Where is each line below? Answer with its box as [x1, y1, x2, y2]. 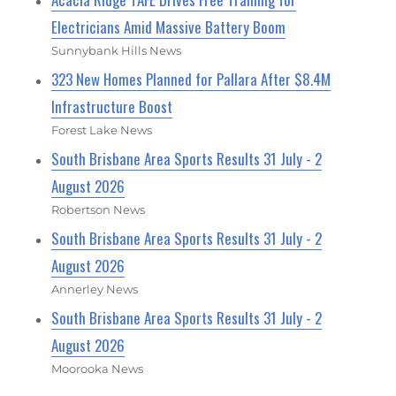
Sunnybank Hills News [51, 43, 182, 58]
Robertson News [51, 202, 146, 217]
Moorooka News [51, 362, 144, 377]
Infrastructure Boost [51, 95, 173, 118]
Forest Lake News [51, 123, 153, 138]
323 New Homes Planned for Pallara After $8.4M [51, 68, 331, 91]
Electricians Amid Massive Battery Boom [51, 16, 286, 39]
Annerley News [51, 282, 139, 297]
